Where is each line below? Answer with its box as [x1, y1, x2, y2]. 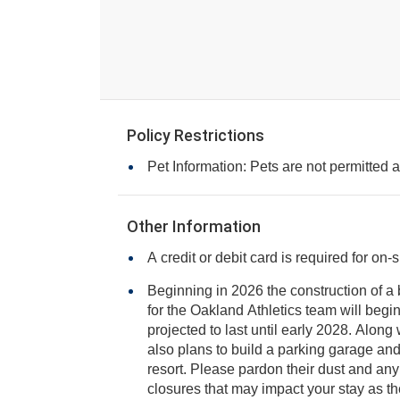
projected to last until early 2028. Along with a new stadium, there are [147, 322, 316, 337]
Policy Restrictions [127, 126, 264, 145]
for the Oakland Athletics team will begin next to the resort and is [147, 303, 247, 318]
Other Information [127, 217, 261, 236]
